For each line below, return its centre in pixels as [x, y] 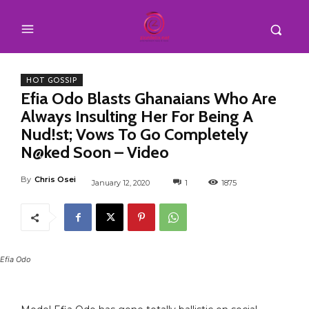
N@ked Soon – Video [95, 152]
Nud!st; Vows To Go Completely [134, 134]
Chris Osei [55, 179]
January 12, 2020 [121, 182]
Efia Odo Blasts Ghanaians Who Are [149, 98]
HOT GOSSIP [52, 80]
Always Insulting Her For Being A [137, 116]
